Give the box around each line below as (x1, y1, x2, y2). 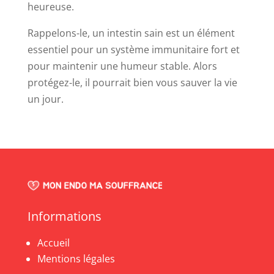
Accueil (37, 236, 70, 250)
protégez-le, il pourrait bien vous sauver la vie (27, 75, 237, 89)
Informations (27, 208, 102, 225)
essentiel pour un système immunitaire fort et (27, 42, 240, 56)
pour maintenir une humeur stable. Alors (27, 59, 217, 73)
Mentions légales (37, 252, 115, 266)
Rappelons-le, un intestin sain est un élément (27, 26, 235, 40)
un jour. (27, 92, 64, 106)
